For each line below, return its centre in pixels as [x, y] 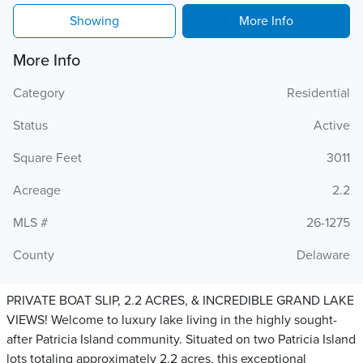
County [34, 255]
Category [39, 93]
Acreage [37, 190]
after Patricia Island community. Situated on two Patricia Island [181, 340]
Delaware [323, 255]
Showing [94, 21]
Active [332, 126]
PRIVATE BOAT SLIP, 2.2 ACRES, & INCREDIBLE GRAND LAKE [180, 301]
